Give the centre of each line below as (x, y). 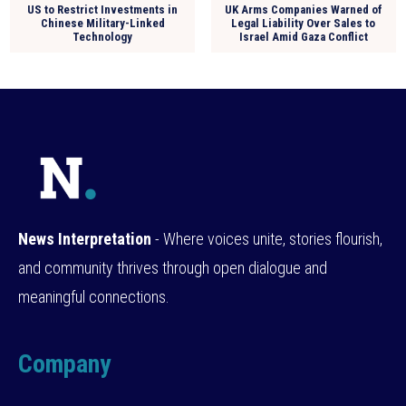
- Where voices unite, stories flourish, (267, 238)
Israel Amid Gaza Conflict (303, 36)
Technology (103, 36)
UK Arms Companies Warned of (303, 9)
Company (64, 363)
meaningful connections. (94, 296)
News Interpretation (85, 238)
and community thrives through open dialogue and (173, 267)
